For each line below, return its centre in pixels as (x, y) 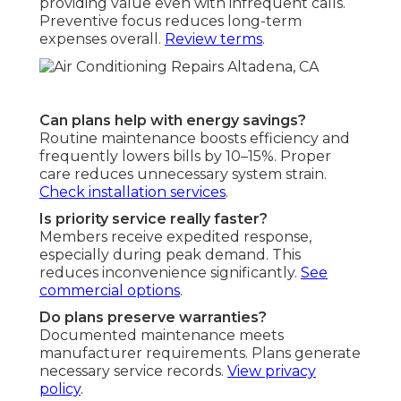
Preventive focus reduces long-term (171, 21)
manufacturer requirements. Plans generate (200, 353)
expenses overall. (102, 38)
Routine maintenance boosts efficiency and (195, 138)
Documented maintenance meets (162, 335)
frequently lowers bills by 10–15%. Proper (185, 156)
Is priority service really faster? (154, 218)
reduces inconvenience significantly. (170, 272)
